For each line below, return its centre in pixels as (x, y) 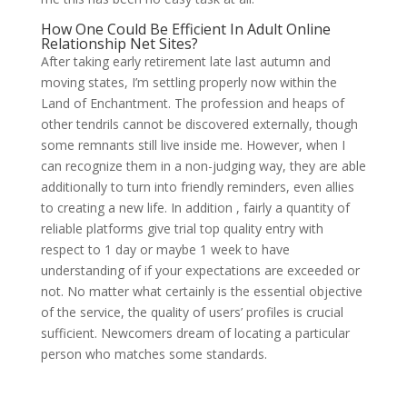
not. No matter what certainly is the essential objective (201, 291)
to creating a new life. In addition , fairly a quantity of (195, 208)
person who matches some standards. (154, 354)
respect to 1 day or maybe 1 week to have (165, 249)
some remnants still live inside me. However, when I (193, 145)
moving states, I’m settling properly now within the (189, 82)
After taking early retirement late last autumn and (185, 61)
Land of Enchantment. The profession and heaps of (192, 103)
